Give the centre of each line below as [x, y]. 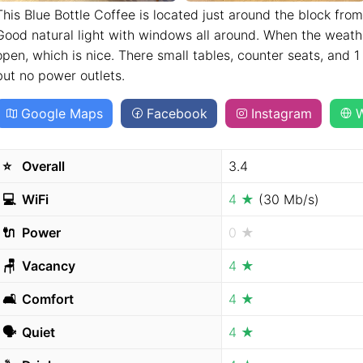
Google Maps [62, 113]
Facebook [177, 113]
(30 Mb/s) [289, 199]
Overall [42, 166]
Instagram [282, 113]
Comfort [46, 299]
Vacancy [47, 266]
